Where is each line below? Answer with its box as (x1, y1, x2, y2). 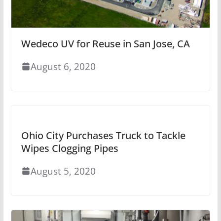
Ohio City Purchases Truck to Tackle (21, 128, 185, 142)
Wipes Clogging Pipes (21, 141, 118, 155)
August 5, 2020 (30, 164, 96, 178)
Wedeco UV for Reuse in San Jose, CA (21, 37, 190, 50)
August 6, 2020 (30, 59, 96, 73)
